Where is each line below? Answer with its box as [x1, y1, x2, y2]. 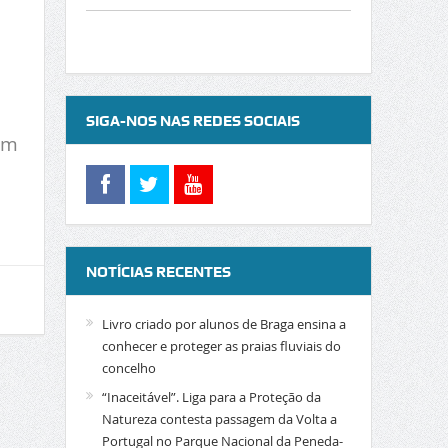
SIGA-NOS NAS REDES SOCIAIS [85, 112, 300, 130]
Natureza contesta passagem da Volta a [101, 410, 337, 428]
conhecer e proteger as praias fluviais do [101, 337, 341, 355]
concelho [101, 359, 156, 377]
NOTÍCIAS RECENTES [85, 263, 231, 281]
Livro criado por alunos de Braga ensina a [101, 315, 346, 333]
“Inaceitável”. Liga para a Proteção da [101, 388, 321, 406]
